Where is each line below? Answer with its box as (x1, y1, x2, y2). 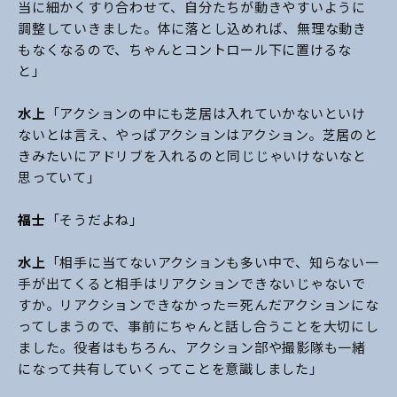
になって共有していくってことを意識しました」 (18, 359, 323, 378)
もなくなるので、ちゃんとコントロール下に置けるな (18, 40, 352, 59)
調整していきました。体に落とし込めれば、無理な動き (18, 19, 367, 38)
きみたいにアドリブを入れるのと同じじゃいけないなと (18, 146, 367, 166)
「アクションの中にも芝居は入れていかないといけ (45, 104, 366, 123)
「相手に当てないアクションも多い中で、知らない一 (45, 253, 379, 272)
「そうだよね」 (45, 210, 144, 230)
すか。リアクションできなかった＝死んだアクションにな (18, 295, 379, 315)
